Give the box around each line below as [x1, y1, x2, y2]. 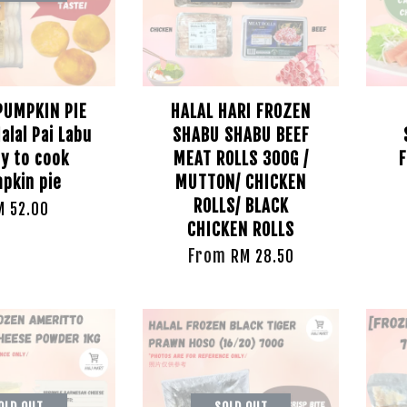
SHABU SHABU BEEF [172, 124, 310, 146]
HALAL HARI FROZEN [171, 101, 312, 123]
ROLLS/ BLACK [193, 195, 289, 217]
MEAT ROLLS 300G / [173, 148, 309, 170]
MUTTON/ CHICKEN [175, 172, 307, 194]
